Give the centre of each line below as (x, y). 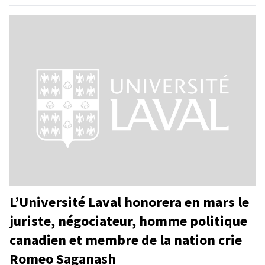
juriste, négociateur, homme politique (128, 221)
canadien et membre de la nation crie (126, 240)
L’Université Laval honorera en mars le (129, 202)
